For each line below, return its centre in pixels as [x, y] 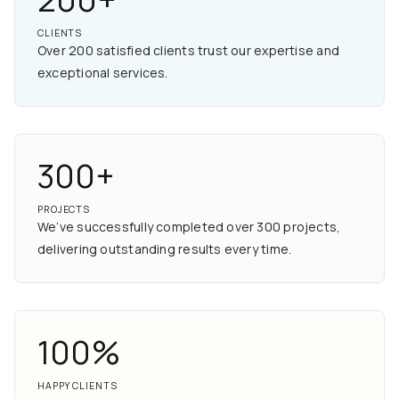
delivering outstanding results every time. [165, 249]
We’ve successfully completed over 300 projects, [189, 227]
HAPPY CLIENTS [77, 386]
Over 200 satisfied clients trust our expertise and [189, 51]
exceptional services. [103, 73]
